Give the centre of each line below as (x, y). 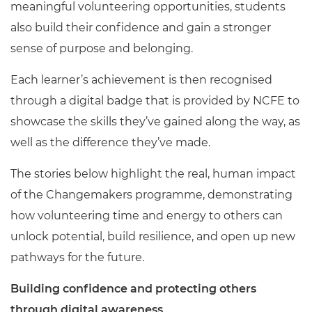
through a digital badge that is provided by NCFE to (155, 101)
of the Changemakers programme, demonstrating (151, 195)
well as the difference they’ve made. (110, 142)
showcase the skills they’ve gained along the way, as (155, 122)
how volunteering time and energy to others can (147, 216)
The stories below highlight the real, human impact (153, 174)
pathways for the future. (77, 257)
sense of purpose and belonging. (102, 48)
